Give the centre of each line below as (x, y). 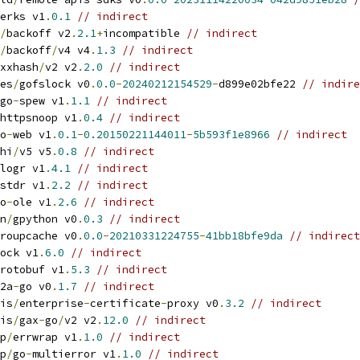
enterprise (51, 303)
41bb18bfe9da (244, 236)
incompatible (145, 33)
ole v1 (32, 202)
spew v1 (42, 101)
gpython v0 (45, 219)
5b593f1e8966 (231, 135)
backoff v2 (39, 33)
